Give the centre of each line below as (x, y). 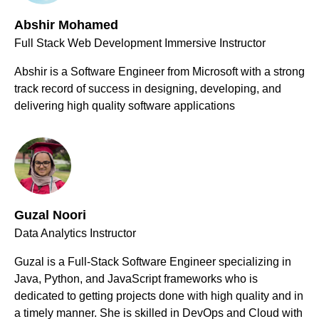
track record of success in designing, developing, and (148, 89)
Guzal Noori (50, 215)
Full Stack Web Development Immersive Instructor (140, 43)
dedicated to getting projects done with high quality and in (159, 296)
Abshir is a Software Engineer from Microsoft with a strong (159, 72)
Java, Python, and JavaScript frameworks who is (136, 279)
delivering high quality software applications (125, 106)
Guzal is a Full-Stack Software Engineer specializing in (153, 262)
